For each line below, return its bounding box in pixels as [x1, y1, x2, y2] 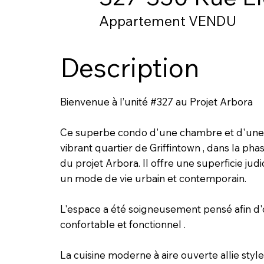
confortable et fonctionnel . [60, 217, 186, 230]
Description [60, 51, 199, 84]
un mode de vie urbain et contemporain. [60, 171, 246, 184]
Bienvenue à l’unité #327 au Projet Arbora [60, 95, 253, 108]
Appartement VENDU [99, 12, 237, 30]
